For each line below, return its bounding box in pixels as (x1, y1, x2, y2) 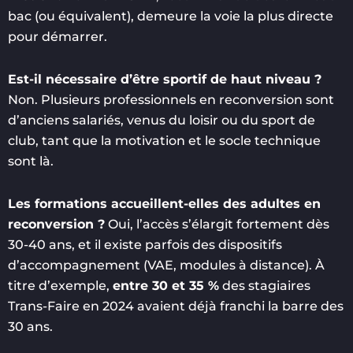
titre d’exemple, (8, 277, 113, 293)
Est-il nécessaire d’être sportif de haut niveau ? (8, 71, 321, 87)
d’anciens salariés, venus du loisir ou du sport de (8, 112, 315, 128)
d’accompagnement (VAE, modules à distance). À (8, 257, 325, 273)
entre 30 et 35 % (113, 277, 219, 293)
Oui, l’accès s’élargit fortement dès (105, 216, 329, 232)
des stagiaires (219, 277, 310, 293)
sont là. (8, 153, 54, 169)
